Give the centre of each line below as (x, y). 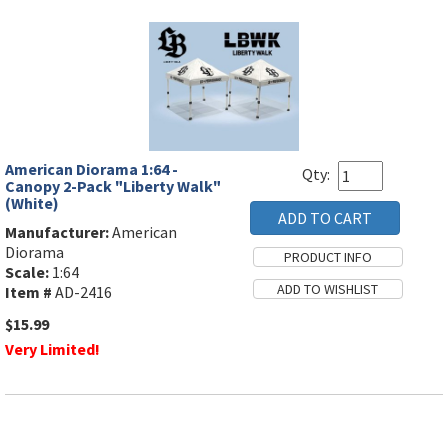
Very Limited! (52, 348)
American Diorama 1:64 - (91, 168)
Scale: (27, 271)
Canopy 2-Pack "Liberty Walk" (113, 185)
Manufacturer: (57, 231)
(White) (32, 202)
